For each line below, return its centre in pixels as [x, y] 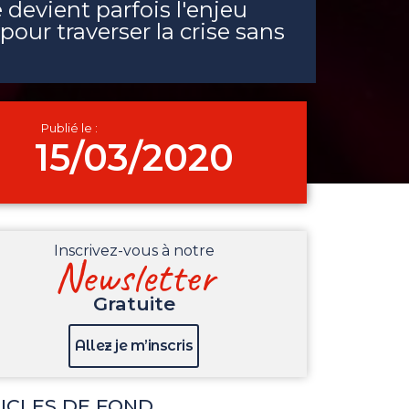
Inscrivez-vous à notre [134, 251]
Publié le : [69, 129]
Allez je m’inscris [134, 346]
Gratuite [134, 303]
